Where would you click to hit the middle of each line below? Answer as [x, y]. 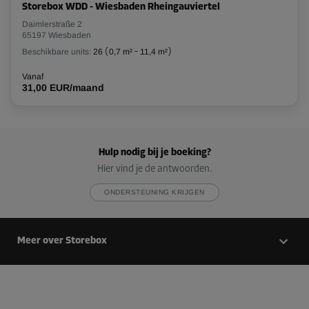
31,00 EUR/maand [63, 88]
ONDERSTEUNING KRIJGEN [154, 192]
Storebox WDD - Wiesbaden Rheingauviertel [121, 8]
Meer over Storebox [62, 241]
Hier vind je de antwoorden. [154, 170]
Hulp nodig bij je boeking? [154, 153]
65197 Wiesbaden [57, 36]
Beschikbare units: [57, 52]
